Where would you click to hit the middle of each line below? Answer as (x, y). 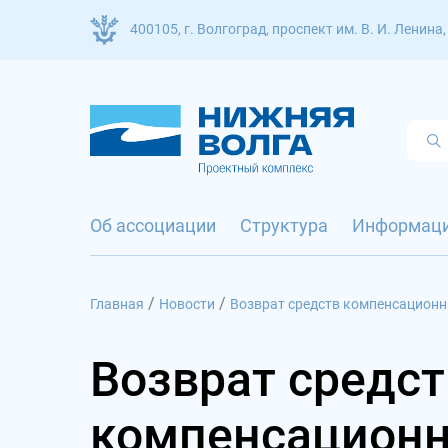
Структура (284, 225)
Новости (187, 304)
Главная (117, 304)
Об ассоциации (153, 225)
